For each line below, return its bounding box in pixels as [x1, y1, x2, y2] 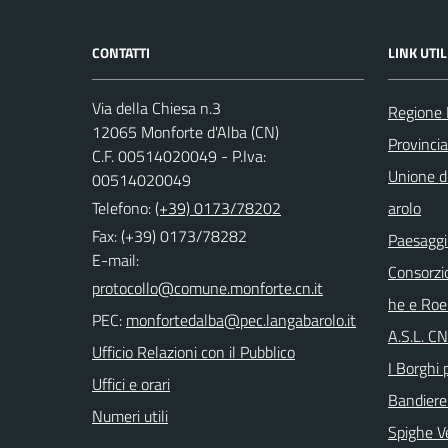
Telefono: [92, 196, 155, 220]
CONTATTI [92, 42, 150, 63]
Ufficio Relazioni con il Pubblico [92, 340, 295, 364]
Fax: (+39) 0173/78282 [92, 224, 247, 248]
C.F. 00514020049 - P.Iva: [92, 144, 266, 168]
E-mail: [92, 248, 139, 272]
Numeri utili [92, 404, 168, 428]
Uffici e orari [92, 372, 170, 396]
